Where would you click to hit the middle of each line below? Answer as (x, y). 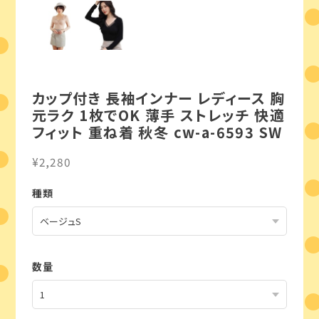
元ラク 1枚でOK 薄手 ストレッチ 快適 (158, 115)
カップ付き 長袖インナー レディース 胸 (158, 98)
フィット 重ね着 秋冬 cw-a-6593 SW (157, 132)
